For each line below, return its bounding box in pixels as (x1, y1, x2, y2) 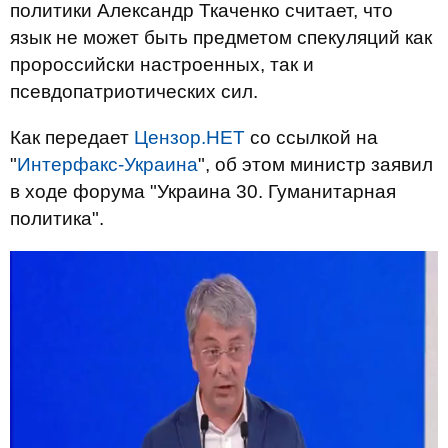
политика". (10, 208, 104, 229)
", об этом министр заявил (198, 154, 433, 175)
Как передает (10, 127, 134, 148)
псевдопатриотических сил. (10, 81, 258, 102)
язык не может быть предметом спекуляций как (10, 27, 432, 48)
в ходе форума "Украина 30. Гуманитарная (10, 181, 396, 202)
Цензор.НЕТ (134, 127, 245, 148)
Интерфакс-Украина (17, 154, 198, 175)
